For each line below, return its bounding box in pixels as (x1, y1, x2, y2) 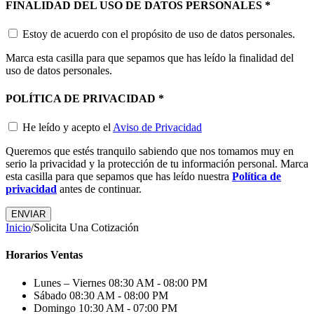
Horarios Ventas (6, 249, 83, 261)
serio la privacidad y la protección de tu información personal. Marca (6, 158, 308, 170)
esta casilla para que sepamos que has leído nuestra (6, 170, 232, 182)
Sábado (34, 289, 67, 301)
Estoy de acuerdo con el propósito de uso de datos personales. (22, 28, 295, 41)
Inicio (6, 221, 31, 233)
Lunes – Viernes (34, 276, 106, 289)
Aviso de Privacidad (113, 121, 202, 133)
